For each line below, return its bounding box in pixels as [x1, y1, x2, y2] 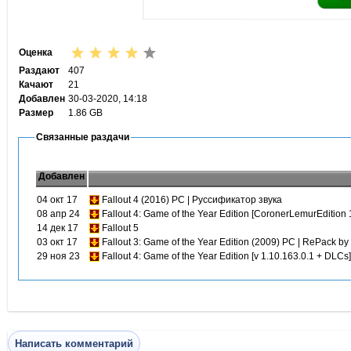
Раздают [18, 65, 60, 76]
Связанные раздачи [35, 132, 129, 143]
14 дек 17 [36, 223, 78, 233]
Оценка [18, 47, 52, 58]
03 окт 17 [36, 237, 78, 248]
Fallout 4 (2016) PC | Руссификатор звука [101, 194, 282, 205]
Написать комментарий [15, 338, 133, 349]
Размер [18, 107, 53, 118]
